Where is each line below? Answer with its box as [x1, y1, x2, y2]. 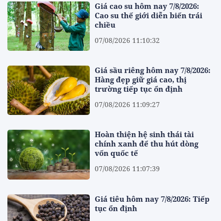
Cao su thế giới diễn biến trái [95, 10, 203, 20]
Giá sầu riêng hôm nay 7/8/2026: [95, 65, 211, 75]
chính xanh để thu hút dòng [95, 139, 199, 149]
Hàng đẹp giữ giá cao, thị [95, 74, 187, 84]
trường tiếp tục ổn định [95, 83, 183, 94]
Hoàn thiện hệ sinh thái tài [95, 129, 194, 140]
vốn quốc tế [95, 148, 139, 158]
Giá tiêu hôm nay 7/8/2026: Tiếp [95, 193, 210, 204]
